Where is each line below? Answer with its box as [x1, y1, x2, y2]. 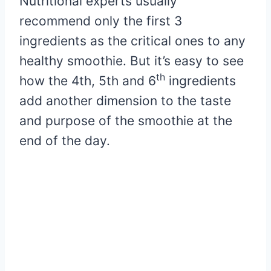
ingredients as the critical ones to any [19, 33, 246, 48]
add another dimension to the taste [19, 93, 231, 108]
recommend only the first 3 [19, 13, 182, 28]
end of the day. [19, 132, 110, 148]
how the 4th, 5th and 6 [19, 73, 156, 88]
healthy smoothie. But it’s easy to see [19, 53, 244, 68]
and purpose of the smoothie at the [19, 113, 232, 128]
